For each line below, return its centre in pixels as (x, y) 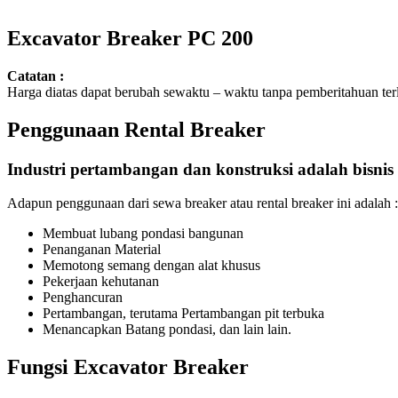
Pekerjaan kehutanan (101, 282)
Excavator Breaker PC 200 (130, 39)
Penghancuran (83, 298)
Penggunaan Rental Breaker (136, 129)
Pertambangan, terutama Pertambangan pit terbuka (183, 314)
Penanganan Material (102, 250)
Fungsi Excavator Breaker (128, 367)
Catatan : (36, 76)
